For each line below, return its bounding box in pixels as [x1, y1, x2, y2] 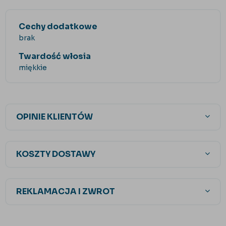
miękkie [19, 63, 47, 73]
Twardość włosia [19, 51, 91, 62]
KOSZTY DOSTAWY [16, 149, 95, 160]
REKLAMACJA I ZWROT [16, 186, 115, 197]
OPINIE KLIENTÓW [16, 111, 93, 123]
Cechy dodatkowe [19, 21, 97, 32]
